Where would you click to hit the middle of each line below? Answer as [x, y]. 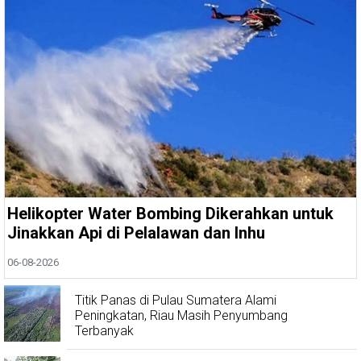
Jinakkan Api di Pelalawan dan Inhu [137, 233]
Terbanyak [104, 331]
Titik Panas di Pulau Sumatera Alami [176, 301]
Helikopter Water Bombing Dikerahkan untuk [171, 214]
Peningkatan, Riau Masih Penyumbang [181, 316]
